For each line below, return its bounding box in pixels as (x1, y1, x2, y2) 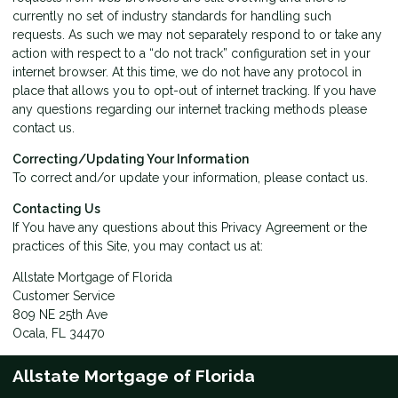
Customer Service (12, 288, 115, 303)
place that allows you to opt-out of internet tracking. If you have (12, 83, 376, 98)
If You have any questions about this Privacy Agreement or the (12, 219, 367, 235)
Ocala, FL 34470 (12, 325, 105, 340)
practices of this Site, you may (12, 238, 187, 253)
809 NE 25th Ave (12, 306, 107, 322)
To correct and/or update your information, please (12, 170, 306, 185)
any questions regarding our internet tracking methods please (12, 101, 367, 116)
